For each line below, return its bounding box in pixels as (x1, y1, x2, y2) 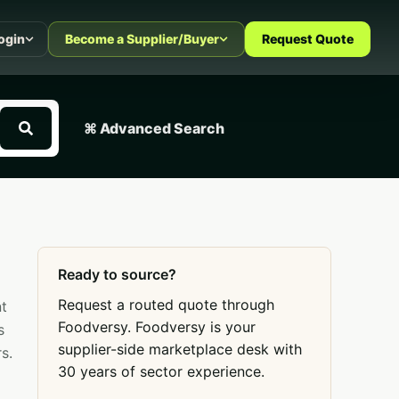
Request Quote (262, 30, 354, 46)
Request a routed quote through (58, 296, 274, 313)
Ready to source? (58, 265, 176, 283)
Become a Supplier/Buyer (65, 30, 219, 46)
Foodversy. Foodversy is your (58, 318, 256, 336)
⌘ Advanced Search (84, 118, 224, 137)
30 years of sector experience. (58, 362, 265, 380)
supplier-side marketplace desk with (58, 340, 302, 358)
